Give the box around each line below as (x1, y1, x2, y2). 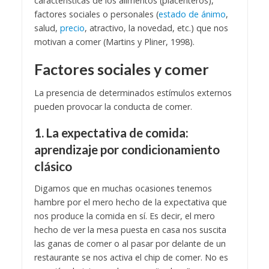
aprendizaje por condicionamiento (34, 142, 220, 157)
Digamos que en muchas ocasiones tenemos (34, 183, 212, 195)
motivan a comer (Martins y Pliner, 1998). (34, 35, 195, 47)
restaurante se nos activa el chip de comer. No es (34, 252, 228, 264)
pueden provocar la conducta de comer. (34, 101, 192, 113)
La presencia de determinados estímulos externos (34, 87, 232, 99)
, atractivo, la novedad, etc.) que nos (84, 22, 228, 34)
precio (59, 22, 85, 34)
